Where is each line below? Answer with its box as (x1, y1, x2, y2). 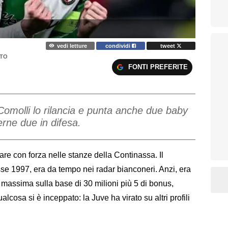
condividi (105, 42, 132, 49)
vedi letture (56, 42, 87, 49)
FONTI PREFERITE (128, 63, 188, 71)
